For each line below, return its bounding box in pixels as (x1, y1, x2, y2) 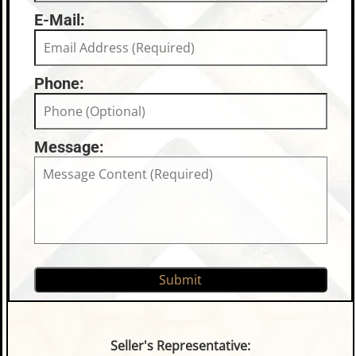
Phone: (33, 74, 84, 94)
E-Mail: (33, 10, 85, 30)
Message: (33, 137, 104, 157)
